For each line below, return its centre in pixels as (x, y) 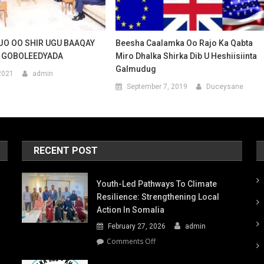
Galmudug (136, 69)
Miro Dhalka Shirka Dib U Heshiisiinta (187, 56)
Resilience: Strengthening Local (158, 197)
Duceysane (225, 87)
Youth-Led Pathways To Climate (157, 184)
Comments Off (131, 242)
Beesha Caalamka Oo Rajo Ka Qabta (184, 43)
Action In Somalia (131, 210)
